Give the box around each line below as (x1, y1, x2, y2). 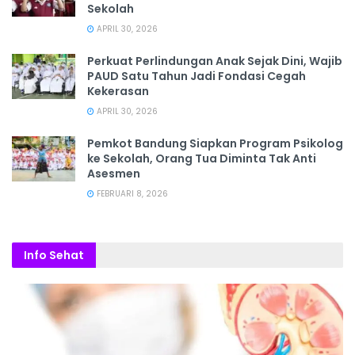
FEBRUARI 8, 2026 (94, 187, 168, 200)
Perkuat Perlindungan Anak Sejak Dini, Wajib (87, 52, 342, 69)
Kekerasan (87, 82, 149, 99)
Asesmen (87, 165, 140, 181)
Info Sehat (24, 246, 84, 263)
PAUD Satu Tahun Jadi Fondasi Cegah (87, 67, 306, 84)
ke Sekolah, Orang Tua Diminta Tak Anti (87, 150, 316, 166)
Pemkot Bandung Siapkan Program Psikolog (87, 135, 343, 151)
